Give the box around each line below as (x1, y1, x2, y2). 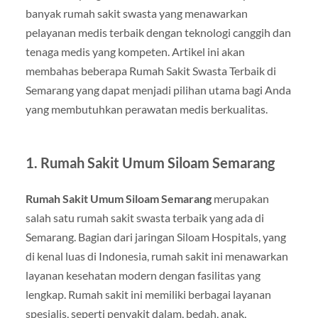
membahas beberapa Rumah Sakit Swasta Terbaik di (25, 63, 276, 77)
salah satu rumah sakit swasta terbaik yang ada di (25, 210, 264, 224)
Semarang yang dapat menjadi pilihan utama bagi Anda (25, 82, 291, 97)
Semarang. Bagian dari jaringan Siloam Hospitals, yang (25, 229, 286, 243)
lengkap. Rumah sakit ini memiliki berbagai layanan (25, 287, 271, 301)
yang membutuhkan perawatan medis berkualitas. (25, 102, 268, 116)
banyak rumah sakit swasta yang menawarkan (25, 6, 248, 20)
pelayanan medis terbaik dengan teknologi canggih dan (25, 25, 291, 39)
